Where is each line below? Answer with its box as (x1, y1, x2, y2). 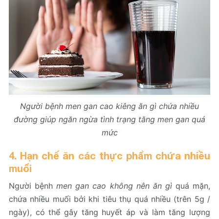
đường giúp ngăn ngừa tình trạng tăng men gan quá (14, 114, 205, 124)
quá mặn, (172, 180, 211, 191)
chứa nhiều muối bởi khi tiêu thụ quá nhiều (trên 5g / (9, 194, 210, 204)
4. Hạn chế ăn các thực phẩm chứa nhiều (9, 149, 210, 161)
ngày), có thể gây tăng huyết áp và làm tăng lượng (9, 207, 210, 217)
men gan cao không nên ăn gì (56, 180, 172, 191)
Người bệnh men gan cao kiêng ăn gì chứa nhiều (20, 101, 199, 111)
